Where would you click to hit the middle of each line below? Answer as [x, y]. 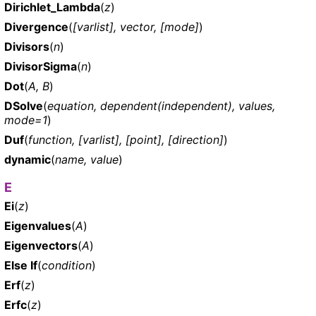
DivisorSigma [41, 66]
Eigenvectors [41, 245]
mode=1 [26, 120]
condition [67, 265]
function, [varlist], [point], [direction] [126, 139]
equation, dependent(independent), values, [161, 105]
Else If [21, 265]
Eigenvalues [38, 225]
